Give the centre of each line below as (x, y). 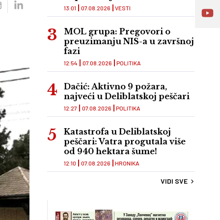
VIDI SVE (174, 181)
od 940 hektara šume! (110, 151)
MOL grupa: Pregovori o (117, 32)
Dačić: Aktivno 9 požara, (115, 87)
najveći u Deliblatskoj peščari (127, 96)
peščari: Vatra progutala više (125, 142)
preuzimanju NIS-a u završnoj (129, 41)
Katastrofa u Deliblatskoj (117, 132)
